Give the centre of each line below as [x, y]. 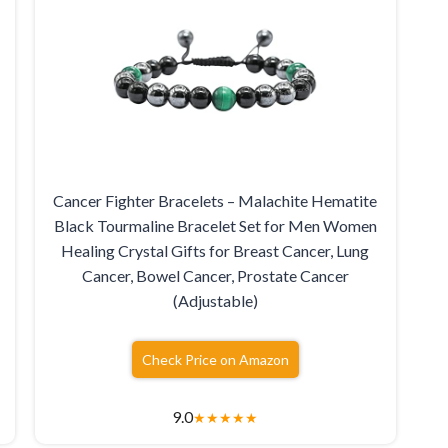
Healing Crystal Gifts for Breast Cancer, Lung [215, 251]
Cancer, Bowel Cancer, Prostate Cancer [215, 276]
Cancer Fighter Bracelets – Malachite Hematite [215, 201]
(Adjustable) [215, 301]
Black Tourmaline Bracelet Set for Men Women [215, 226]
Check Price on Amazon [215, 360]
